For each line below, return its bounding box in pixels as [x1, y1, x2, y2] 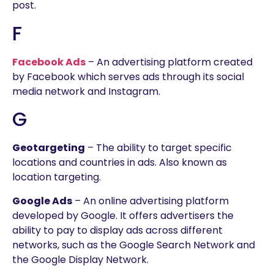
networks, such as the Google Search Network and [12, 237, 255, 252]
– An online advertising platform [72, 193, 229, 208]
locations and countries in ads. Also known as [12, 155, 227, 170]
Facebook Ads [12, 54, 86, 69]
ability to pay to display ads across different [12, 223, 223, 237]
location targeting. [12, 170, 101, 185]
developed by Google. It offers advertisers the [12, 208, 234, 223]
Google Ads [12, 193, 72, 208]
